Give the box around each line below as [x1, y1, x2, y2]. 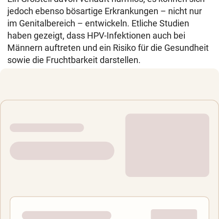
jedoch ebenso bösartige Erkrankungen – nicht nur [7, 6, 202, 17]
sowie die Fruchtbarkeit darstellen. [7, 55, 141, 66]
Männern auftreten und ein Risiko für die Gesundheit [7, 43, 209, 53]
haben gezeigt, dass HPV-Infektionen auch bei [7, 30, 185, 41]
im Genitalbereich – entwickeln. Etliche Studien [7, 18, 189, 29]
